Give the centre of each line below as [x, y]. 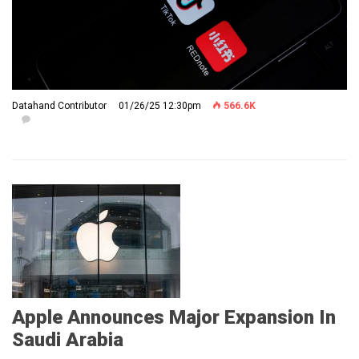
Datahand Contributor [59, 106]
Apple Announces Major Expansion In [174, 318]
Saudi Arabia [68, 340]
